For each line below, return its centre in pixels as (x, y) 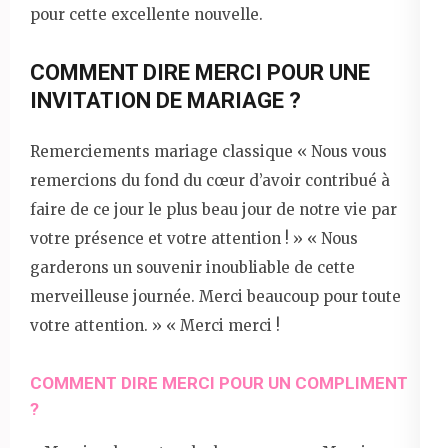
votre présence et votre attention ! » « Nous (194, 238)
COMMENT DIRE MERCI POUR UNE (200, 72)
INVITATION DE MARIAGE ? (165, 100)
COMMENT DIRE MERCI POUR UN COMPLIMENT (219, 382)
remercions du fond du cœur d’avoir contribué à (210, 180)
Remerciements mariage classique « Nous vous (208, 151)
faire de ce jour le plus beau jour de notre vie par (213, 209)
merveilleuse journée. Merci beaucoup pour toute (215, 296)
